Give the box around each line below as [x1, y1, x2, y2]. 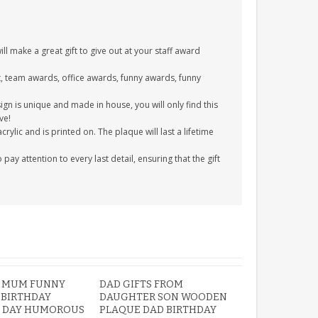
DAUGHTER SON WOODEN [99, 291, 228, 303]
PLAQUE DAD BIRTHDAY [99, 304, 217, 316]
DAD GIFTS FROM [99, 278, 184, 290]
